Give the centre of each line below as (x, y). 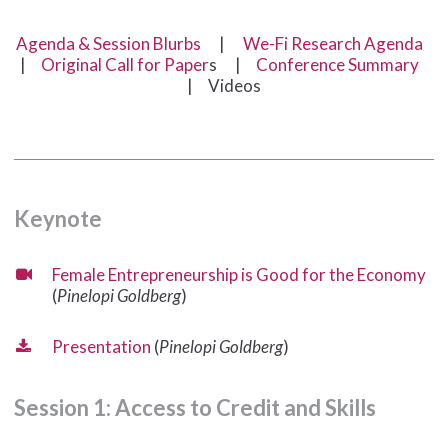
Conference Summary (337, 65)
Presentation (101, 346)
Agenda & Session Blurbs (108, 44)
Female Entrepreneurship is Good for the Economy (238, 274)
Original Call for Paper (124, 65)
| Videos (223, 86)
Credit (247, 407)
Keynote (57, 218)
